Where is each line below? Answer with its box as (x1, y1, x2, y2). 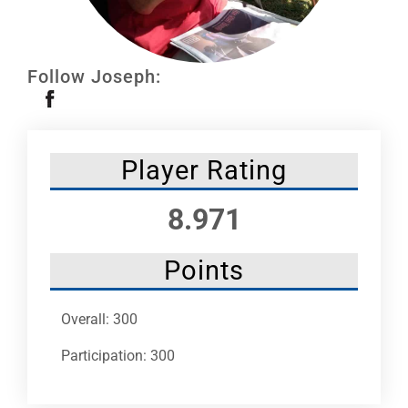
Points (164, 254, 244, 286)
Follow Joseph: (27, 65, 161, 87)
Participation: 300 (61, 346, 175, 364)
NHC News (19, 56, 76, 72)
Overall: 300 (61, 310, 138, 328)
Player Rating (121, 154, 287, 186)
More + (19, 117, 56, 132)
